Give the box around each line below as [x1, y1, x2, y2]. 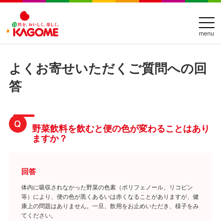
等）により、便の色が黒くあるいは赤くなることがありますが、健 [21, 191, 199, 200]
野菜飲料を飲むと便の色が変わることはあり [32, 121, 210, 135]
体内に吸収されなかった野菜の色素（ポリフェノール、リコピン [21, 182, 193, 191]
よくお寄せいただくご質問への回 [8, 58, 207, 77]
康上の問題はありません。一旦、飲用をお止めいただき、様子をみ [21, 201, 199, 210]
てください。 [21, 210, 57, 219]
